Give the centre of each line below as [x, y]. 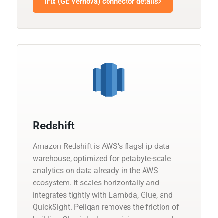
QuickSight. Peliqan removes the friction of [106, 207]
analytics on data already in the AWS [95, 170]
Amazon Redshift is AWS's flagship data [101, 146]
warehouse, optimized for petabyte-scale [102, 158]
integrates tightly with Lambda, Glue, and [103, 195]
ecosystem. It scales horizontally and [96, 182]
